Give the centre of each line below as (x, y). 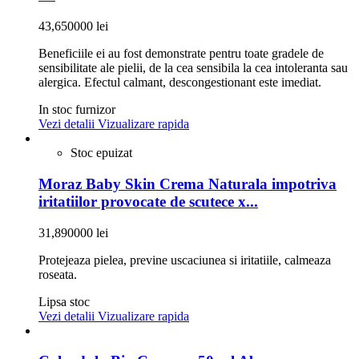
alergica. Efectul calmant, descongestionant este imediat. (180, 83)
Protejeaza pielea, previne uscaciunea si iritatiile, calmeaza (185, 260)
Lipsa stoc (64, 301)
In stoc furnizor (77, 110)
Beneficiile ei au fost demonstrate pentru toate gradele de (181, 54)
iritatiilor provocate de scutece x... (148, 201)
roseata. (59, 274)
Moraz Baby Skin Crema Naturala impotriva (188, 184)
